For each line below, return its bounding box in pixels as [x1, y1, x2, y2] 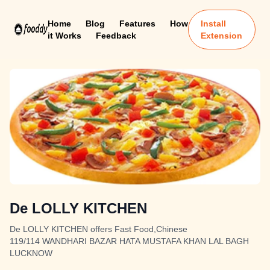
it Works [47, 31, 81, 40]
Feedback [95, 31, 136, 40]
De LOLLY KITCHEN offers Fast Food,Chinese [10, 224, 187, 234]
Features [119, 19, 155, 28]
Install [201, 19, 227, 28]
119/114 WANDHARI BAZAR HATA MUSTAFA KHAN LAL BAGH [10, 236, 249, 246]
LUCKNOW [10, 248, 52, 258]
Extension [201, 31, 243, 40]
